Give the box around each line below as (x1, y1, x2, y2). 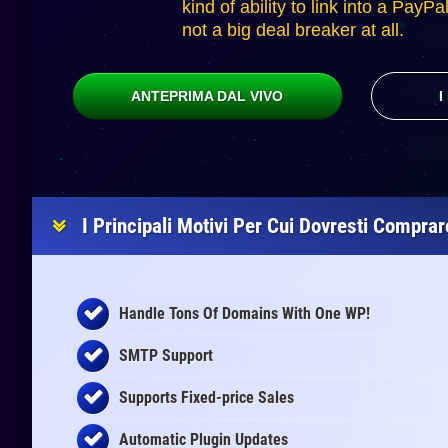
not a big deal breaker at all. (182, 20, 404, 40)
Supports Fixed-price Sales (119, 388, 294, 407)
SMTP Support (119, 346, 213, 365)
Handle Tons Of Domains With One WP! (119, 304, 370, 323)
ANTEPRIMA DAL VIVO (131, 88, 284, 104)
